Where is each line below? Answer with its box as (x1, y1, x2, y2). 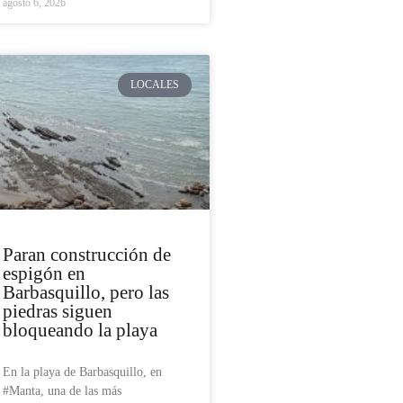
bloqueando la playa (3, 319, 157, 342)
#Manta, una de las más (3, 384, 121, 399)
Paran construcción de (3, 244, 171, 266)
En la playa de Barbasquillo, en (3, 365, 162, 380)
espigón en (3, 263, 85, 285)
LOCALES (130, 78, 180, 92)
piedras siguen (3, 300, 112, 323)
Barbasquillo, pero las (3, 282, 169, 304)
